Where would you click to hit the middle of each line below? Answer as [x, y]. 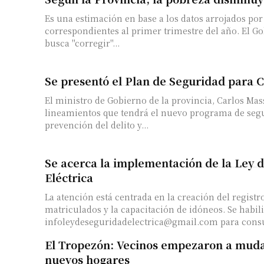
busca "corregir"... [82, 43]
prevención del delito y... [97, 125]
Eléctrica [69, 177]
